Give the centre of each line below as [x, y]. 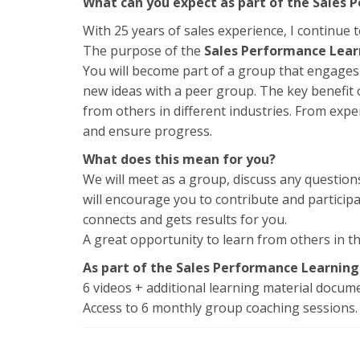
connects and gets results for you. [185, 219]
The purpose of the [143, 50]
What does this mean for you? [179, 159]
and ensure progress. [147, 131]
